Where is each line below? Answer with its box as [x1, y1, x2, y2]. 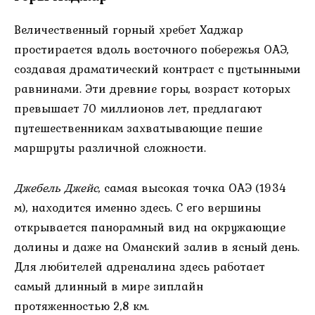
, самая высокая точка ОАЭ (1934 [98, 179, 286, 198]
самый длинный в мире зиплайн [14, 277, 203, 296]
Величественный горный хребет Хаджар [14, 20, 243, 39]
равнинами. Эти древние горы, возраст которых [14, 79, 290, 98]
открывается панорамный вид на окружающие [14, 218, 285, 237]
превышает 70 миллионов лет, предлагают [14, 99, 262, 118]
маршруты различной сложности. [14, 139, 206, 157]
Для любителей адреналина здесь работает [14, 257, 265, 276]
